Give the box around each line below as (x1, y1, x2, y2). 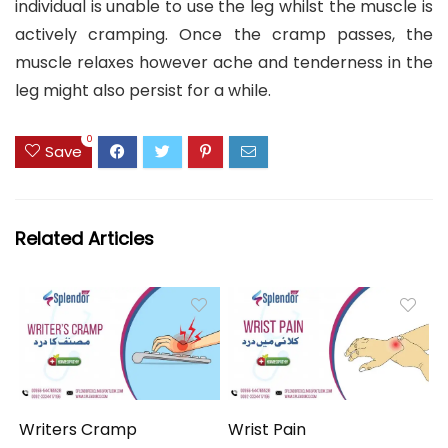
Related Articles (15, 226, 154, 252)
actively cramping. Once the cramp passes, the (15, 22, 433, 46)
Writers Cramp (19, 417, 138, 441)
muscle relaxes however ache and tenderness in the (15, 50, 433, 74)
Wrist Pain (228, 417, 311, 441)
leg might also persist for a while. (15, 78, 271, 102)
